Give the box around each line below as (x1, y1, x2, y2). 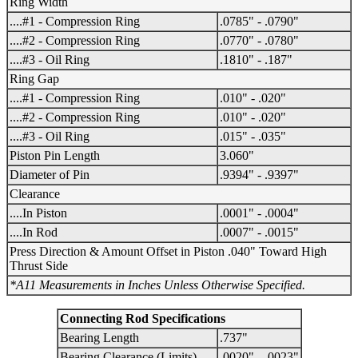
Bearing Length (59, 331, 139, 345)
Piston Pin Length (10, 149, 100, 163)
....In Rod (10, 225, 58, 240)
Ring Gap (10, 72, 59, 86)
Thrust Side (10, 259, 68, 273)
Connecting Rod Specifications (59, 312, 225, 326)
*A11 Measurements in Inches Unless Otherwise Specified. (10, 278, 305, 292)
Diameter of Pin (10, 168, 89, 182)
